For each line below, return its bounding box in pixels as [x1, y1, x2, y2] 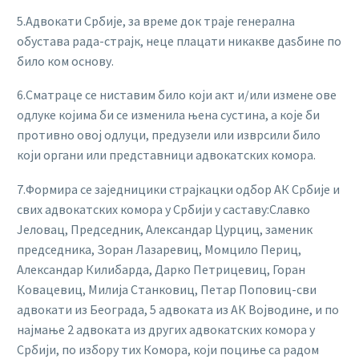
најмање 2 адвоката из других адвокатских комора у [17, 321, 315, 337]
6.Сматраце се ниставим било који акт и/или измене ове [17, 87, 337, 103]
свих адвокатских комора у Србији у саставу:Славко [17, 200, 310, 217]
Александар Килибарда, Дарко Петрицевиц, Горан [17, 260, 305, 277]
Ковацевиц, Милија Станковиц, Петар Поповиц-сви [17, 280, 317, 297]
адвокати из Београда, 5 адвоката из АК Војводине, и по [17, 301, 339, 317]
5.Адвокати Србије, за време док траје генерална [17, 12, 295, 29]
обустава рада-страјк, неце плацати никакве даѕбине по [17, 32, 341, 49]
